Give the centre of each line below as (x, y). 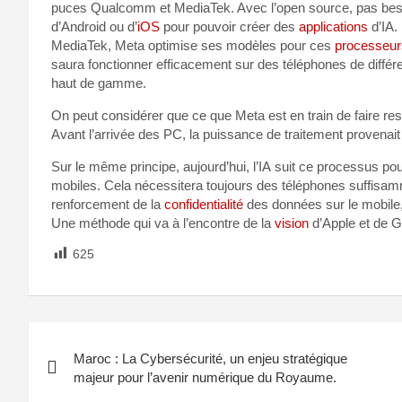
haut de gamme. (99, 83)
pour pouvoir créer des (229, 26)
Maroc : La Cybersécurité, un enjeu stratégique (210, 359)
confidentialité (204, 204)
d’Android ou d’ (94, 26)
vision (292, 223)
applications (333, 26)
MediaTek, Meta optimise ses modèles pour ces (193, 45)
